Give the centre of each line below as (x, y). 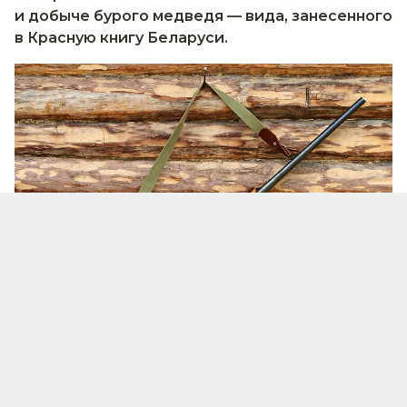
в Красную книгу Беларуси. (121, 37)
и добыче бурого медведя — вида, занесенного (203, 15)
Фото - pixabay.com (81, 363)
